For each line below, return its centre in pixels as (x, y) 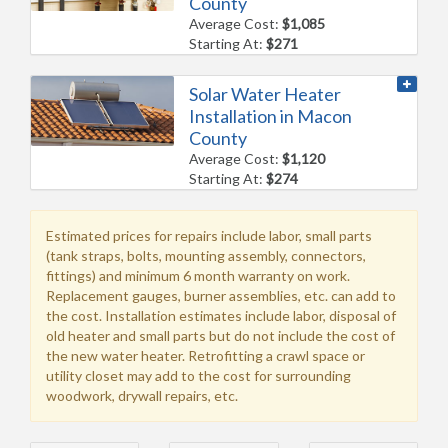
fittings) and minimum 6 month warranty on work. (198, 275)
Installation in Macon (271, 115)
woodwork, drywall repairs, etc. (142, 395)
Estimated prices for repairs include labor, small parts (209, 235)
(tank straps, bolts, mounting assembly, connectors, (206, 255)
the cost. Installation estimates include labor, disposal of (221, 315)
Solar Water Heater (265, 93)
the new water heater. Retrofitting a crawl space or (205, 355)
